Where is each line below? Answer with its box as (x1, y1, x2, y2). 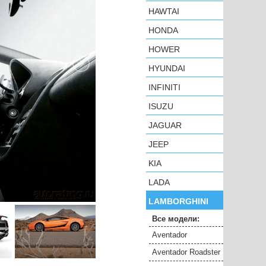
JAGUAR (148, 121, 182, 130)
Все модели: (152, 214, 199, 223)
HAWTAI (148, 7, 179, 16)
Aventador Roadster (152, 248, 220, 256)
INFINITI (148, 83, 180, 92)
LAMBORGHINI (148, 197, 208, 206)
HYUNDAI (148, 64, 185, 73)
